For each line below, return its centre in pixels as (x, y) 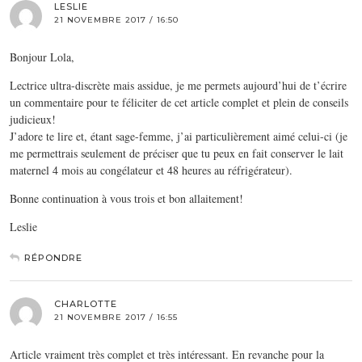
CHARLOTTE (86, 303)
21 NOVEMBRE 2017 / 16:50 (116, 19)
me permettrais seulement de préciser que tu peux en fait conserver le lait (177, 153)
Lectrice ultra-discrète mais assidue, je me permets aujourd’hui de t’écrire (178, 85)
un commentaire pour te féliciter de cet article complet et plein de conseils (179, 102)
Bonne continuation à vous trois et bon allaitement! (126, 198)
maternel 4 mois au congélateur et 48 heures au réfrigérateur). (151, 170)
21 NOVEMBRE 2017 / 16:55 (116, 317)
